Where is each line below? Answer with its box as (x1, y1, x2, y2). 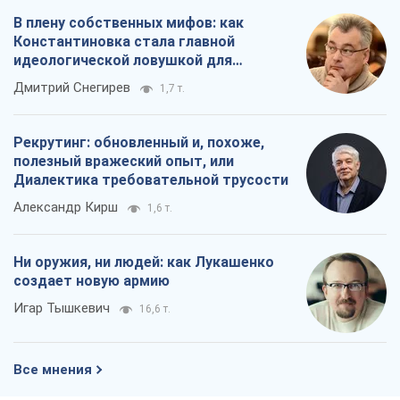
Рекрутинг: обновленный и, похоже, (13, 134, 264, 152)
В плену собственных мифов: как (13, 14, 244, 32)
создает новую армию (13, 272, 170, 290)
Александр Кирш (13, 199, 118, 216)
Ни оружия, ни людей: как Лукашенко (13, 254, 274, 271)
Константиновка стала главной (13, 33, 235, 51)
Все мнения (13, 362, 92, 379)
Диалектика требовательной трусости (13, 171, 288, 189)
